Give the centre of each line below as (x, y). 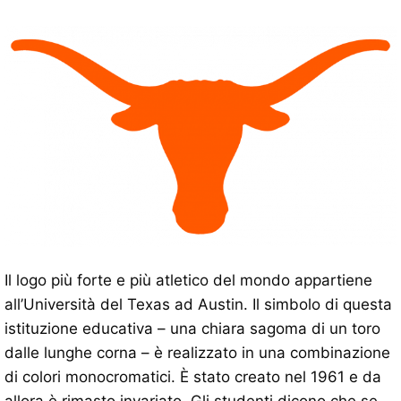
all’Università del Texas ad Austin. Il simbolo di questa (198, 304)
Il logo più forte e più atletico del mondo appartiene (188, 280)
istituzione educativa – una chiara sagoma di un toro (192, 328)
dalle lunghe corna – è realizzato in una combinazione (197, 352)
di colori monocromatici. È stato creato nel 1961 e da (193, 376)
